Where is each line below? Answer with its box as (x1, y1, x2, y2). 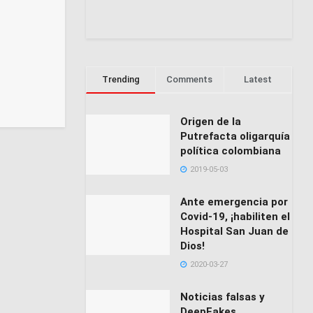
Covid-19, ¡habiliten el (180, 210, 291, 224)
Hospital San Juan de (180, 225, 289, 238)
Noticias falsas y (180, 291, 265, 304)
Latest (243, 74, 272, 85)
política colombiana (180, 145, 282, 158)
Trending (101, 74, 140, 85)
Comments (166, 74, 213, 85)
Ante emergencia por (180, 196, 289, 209)
